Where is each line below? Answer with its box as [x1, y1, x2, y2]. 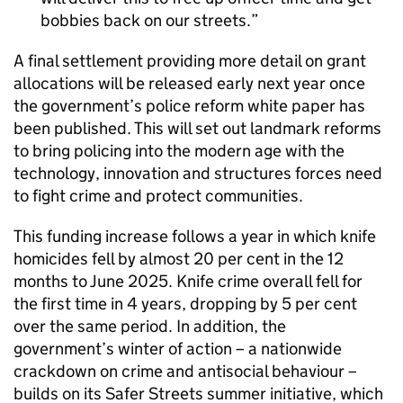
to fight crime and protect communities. [13, 185, 303, 206]
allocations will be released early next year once [13, 73, 365, 94]
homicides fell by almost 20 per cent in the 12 [13, 248, 344, 269]
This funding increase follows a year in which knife [13, 226, 376, 246]
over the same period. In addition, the [13, 316, 286, 336]
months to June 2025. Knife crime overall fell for [13, 271, 363, 291]
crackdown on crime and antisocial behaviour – [13, 361, 357, 381]
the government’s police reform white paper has [13, 95, 365, 116]
